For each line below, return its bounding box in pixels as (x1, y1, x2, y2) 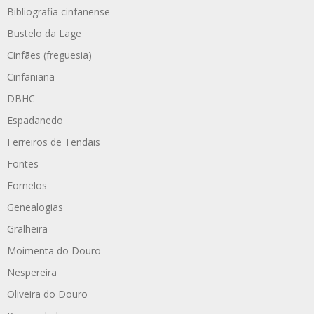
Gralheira (7, 221, 48, 235)
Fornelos (7, 178, 47, 192)
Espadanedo (7, 113, 63, 127)
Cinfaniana (7, 69, 55, 83)
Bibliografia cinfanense (7, 4, 110, 18)
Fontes (7, 156, 39, 170)
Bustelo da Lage (7, 26, 81, 40)
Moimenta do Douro (7, 243, 101, 257)
